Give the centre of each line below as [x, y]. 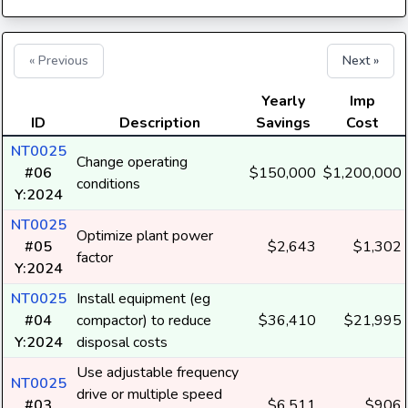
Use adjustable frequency [158, 372]
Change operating [132, 162]
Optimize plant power [145, 236]
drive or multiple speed [149, 394]
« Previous [59, 61]
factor [95, 258]
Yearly [283, 101]
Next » [361, 61]
